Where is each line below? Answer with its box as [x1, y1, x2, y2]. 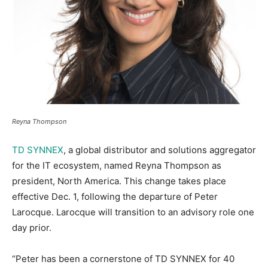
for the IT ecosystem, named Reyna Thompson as [12, 160, 221, 172]
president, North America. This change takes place [12, 175, 226, 187]
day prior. [12, 222, 51, 234]
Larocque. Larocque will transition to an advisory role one [12, 206, 254, 218]
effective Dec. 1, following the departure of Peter [12, 191, 218, 203]
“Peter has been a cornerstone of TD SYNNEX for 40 [12, 253, 234, 265]
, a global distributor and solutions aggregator [63, 144, 256, 156]
